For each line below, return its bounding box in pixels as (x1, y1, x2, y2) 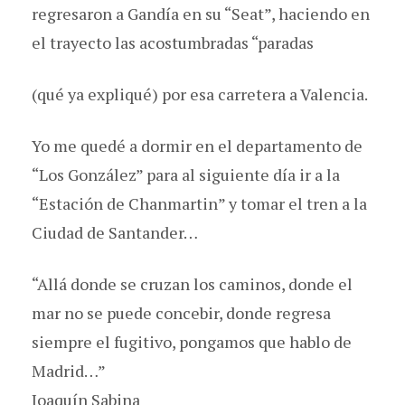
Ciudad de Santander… (32, 221, 198, 243)
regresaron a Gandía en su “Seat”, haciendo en (32, 2, 370, 24)
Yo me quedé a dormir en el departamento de (32, 134, 363, 156)
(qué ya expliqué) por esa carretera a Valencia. (32, 82, 368, 105)
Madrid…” (32, 359, 106, 381)
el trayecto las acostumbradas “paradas (32, 31, 314, 53)
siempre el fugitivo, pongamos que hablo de (32, 330, 355, 353)
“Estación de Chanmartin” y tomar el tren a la (32, 192, 367, 214)
